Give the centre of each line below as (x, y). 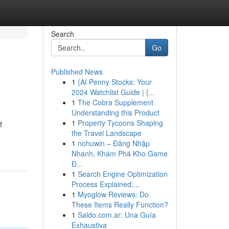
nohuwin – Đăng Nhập (113, 143)
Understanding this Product (115, 112)
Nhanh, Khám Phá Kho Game (119, 153)
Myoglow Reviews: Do (113, 194)
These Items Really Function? (120, 204)
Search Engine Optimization (122, 174)
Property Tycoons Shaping (120, 123)
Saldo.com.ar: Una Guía (117, 215)
